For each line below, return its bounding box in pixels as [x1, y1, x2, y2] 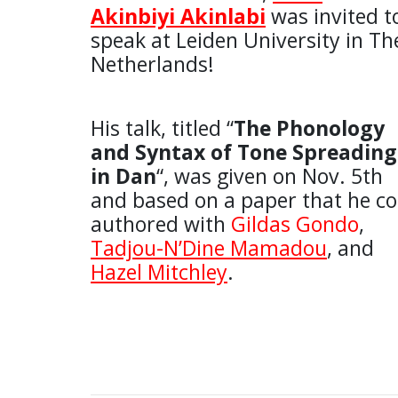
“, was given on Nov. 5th [156, 162, 383, 191]
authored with [91, 210, 231, 239]
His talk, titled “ [91, 114, 234, 143]
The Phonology [234, 114, 385, 143]
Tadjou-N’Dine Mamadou [91, 234, 327, 263]
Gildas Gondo [231, 210, 359, 239]
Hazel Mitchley [91, 258, 227, 287]
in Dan [91, 162, 156, 191]
